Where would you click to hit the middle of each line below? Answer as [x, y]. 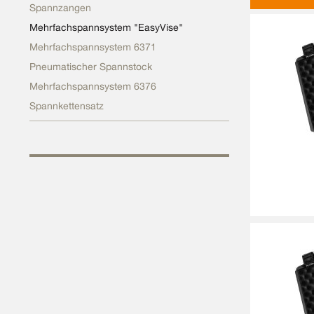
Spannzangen [60, 8]
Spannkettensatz [66, 106]
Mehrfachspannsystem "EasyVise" [106, 27]
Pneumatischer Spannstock [90, 67]
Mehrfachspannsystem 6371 [93, 47]
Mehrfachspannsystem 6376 [93, 86]
